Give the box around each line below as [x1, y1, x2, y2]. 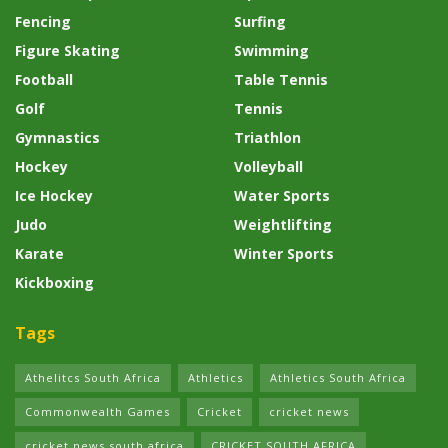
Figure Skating [15, 41, 120, 61]
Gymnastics [15, 128, 100, 148]
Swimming [234, 41, 309, 61]
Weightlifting [234, 215, 332, 235]
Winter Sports [234, 244, 334, 264]
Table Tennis [234, 70, 328, 90]
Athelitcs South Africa [25, 370, 161, 386]
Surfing [234, 12, 286, 32]
